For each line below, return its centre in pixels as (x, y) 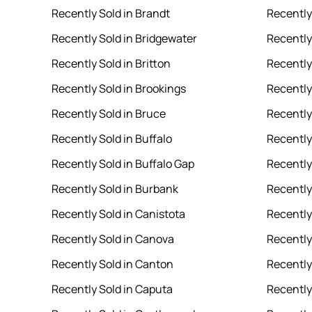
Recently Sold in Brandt (110, 14)
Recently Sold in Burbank (115, 189)
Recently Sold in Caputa (112, 289)
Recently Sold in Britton (111, 64)
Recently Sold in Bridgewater (124, 39)
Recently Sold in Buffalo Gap (123, 164)
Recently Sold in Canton (112, 264)
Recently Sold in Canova (112, 239)
